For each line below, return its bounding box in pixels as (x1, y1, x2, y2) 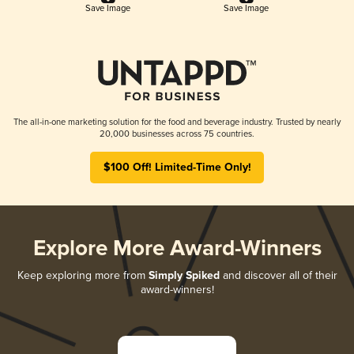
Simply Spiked (148, 268, 220, 283)
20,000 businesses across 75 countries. (100, 128, 254, 139)
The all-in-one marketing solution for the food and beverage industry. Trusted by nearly (13, 116, 341, 127)
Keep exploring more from (17, 268, 149, 282)
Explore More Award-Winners (32, 235, 322, 263)
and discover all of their (219, 268, 337, 282)
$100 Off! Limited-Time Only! (103, 160, 251, 175)
